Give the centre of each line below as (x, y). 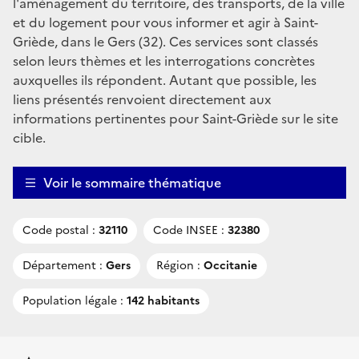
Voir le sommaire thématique (132, 182)
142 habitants (161, 301)
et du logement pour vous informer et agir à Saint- (165, 22)
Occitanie (229, 265)
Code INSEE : (189, 230)
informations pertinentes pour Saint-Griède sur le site (175, 118)
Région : (178, 265)
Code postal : (59, 230)
